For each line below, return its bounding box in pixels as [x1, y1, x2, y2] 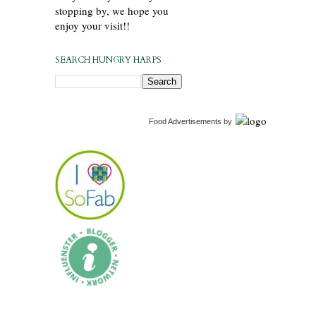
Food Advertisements [149, 116, 221, 126]
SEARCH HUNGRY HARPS [55, 54, 162, 66]
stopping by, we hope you [55, 3, 169, 18]
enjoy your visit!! [55, 18, 130, 32]
